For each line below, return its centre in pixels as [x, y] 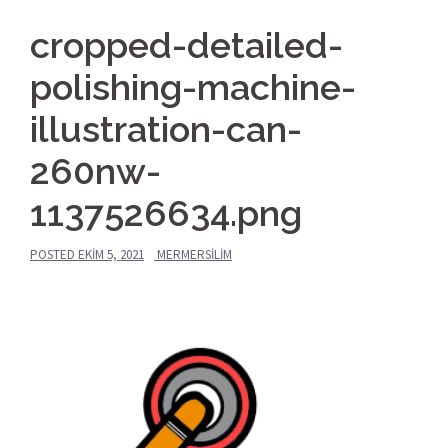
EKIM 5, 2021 [111, 254]
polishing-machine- [193, 86]
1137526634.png [166, 212]
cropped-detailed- [186, 44]
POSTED [54, 254]
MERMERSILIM [194, 254]
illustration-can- [166, 128]
